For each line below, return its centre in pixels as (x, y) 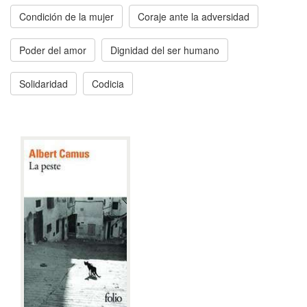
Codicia (108, 84)
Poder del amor (53, 50)
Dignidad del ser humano (165, 50)
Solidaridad (44, 84)
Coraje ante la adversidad (194, 16)
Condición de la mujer (66, 16)
